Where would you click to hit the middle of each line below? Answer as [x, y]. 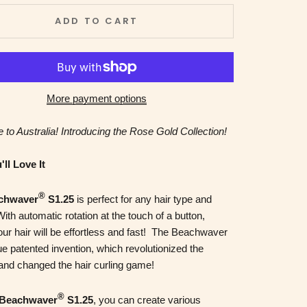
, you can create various [147, 300]
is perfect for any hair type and [143, 199]
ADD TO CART [97, 21]
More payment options [97, 98]
